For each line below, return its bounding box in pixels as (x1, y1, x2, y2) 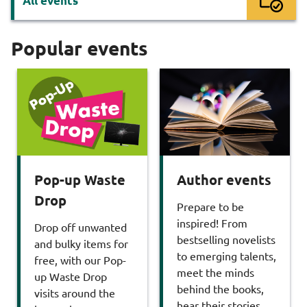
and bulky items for (34, 236, 128, 250)
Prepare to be (177, 199, 244, 213)
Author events (177, 170, 271, 188)
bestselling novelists (177, 232, 275, 246)
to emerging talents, (177, 248, 276, 262)
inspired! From (177, 215, 247, 230)
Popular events (11, 36, 148, 60)
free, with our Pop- (34, 252, 126, 267)
